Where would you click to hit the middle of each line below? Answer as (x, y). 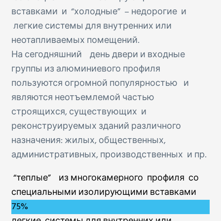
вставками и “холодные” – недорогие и (99, 12)
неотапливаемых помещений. (75, 40)
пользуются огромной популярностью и (101, 83)
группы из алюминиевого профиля (86, 69)
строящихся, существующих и (79, 112)
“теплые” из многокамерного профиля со (105, 178)
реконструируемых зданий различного (96, 126)
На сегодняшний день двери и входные (98, 55)
